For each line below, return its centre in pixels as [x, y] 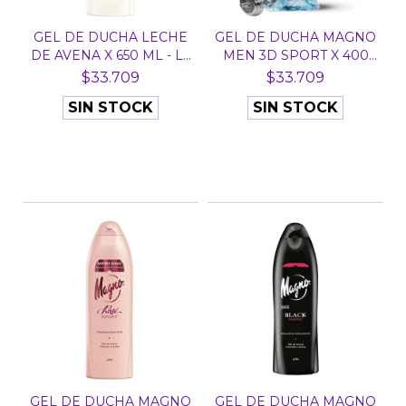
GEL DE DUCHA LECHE [111, 37]
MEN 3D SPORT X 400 [295, 55]
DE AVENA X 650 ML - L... [111, 55]
